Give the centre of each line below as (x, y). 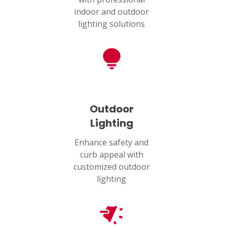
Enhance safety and (111, 142)
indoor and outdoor (111, 11)
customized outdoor (111, 166)
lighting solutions (111, 24)
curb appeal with (111, 154)
